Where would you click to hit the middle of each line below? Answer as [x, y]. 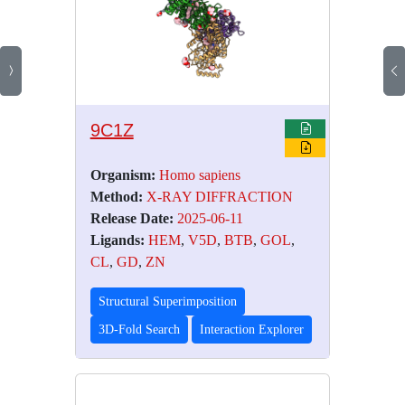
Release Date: [132, 219]
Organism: [122, 175]
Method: [116, 197]
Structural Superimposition [167, 302]
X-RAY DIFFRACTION [219, 197]
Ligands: [117, 240]
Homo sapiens [199, 175]
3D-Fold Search [139, 330]
